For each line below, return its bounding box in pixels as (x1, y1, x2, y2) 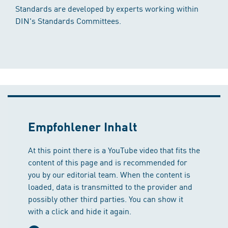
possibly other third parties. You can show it (28, 193, 183, 205)
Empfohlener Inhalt (28, 119, 137, 134)
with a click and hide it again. (28, 205, 131, 217)
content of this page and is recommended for (28, 156, 187, 168)
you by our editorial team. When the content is (28, 168, 190, 180)
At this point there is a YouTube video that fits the (28, 144, 200, 156)
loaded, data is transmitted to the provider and (28, 181, 192, 192)
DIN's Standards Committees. (15, 15, 121, 26)
